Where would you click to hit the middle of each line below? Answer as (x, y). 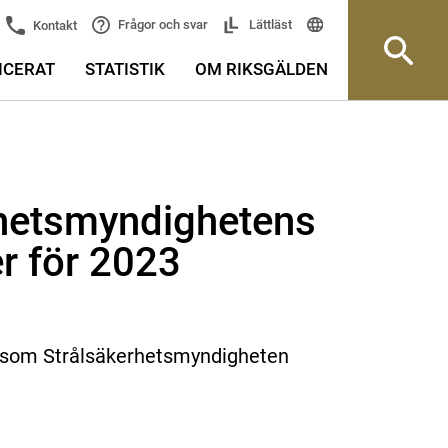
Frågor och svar (162, 25)
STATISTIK (125, 69)
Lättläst (269, 25)
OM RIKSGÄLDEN (261, 69)
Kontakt (54, 25)
